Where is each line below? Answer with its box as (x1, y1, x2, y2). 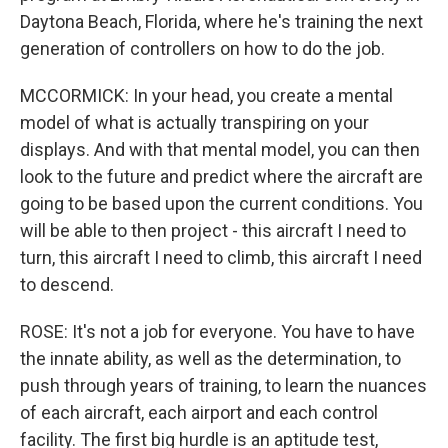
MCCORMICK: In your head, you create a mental (20, 85, 393, 106)
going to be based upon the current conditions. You (20, 193, 423, 214)
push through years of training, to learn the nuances (20, 375, 427, 396)
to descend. (20, 274, 114, 295)
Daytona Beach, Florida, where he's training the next (20, 11, 423, 32)
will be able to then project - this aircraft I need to (20, 220, 406, 241)
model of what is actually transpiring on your (20, 112, 369, 133)
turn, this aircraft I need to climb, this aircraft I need (20, 247, 422, 268)
